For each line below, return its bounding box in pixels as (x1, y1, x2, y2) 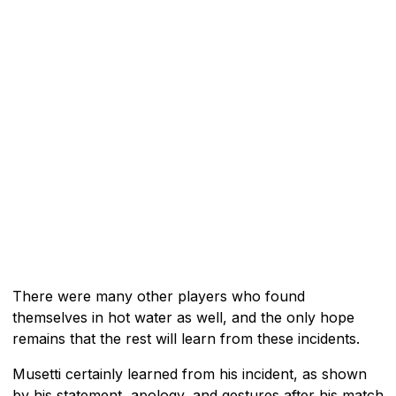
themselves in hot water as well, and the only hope (12, 308, 354, 326)
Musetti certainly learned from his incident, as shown (12, 364, 367, 383)
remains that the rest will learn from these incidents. (12, 329, 360, 347)
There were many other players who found (12, 286, 305, 305)
